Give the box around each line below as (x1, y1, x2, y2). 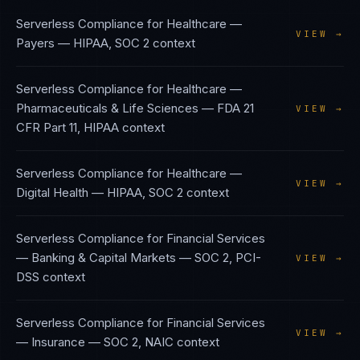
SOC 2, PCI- (194, 250, 261, 265)
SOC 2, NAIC (104, 334, 174, 350)
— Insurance (16, 334, 85, 350)
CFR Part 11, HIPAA (16, 120, 119, 135)
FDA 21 (217, 100, 254, 116)
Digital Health (16, 185, 88, 200)
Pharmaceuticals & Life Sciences (16, 100, 198, 116)
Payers (16, 35, 55, 51)
